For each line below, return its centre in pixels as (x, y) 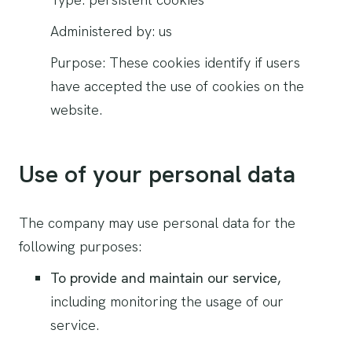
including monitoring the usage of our (167, 301)
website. (76, 110)
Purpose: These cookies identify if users (175, 62)
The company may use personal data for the (157, 223)
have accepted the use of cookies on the (177, 86)
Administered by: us (111, 31)
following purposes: (80, 246)
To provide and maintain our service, (165, 278)
